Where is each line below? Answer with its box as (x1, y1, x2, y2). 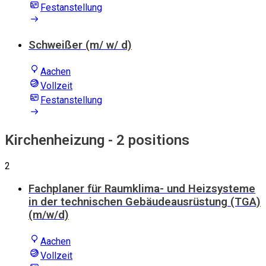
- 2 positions (104, 131, 189, 148)
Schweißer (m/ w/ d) (28, 39, 132, 52)
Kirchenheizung (5, 131, 104, 148)
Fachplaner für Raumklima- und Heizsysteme (28, 182, 255, 196)
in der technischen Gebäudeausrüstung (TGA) (28, 195, 261, 209)
